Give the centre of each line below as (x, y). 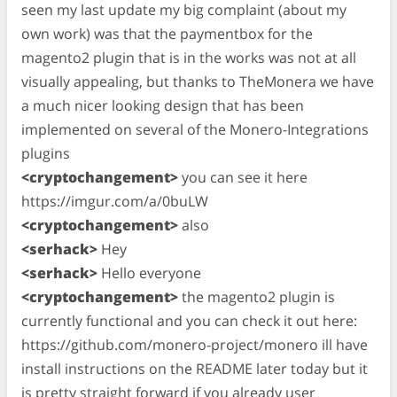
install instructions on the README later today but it (195, 368)
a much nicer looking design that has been (163, 105)
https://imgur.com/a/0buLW (115, 201)
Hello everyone (149, 272)
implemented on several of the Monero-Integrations (195, 129)
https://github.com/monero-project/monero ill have (195, 344)
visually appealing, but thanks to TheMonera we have (198, 81)
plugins (46, 153)
